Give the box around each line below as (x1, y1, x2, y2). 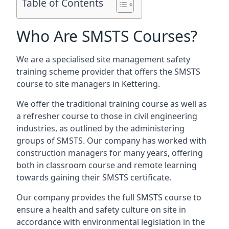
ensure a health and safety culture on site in (16, 204, 186, 215)
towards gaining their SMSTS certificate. (16, 172, 171, 183)
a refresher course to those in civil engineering (16, 110, 197, 122)
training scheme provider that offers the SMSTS (16, 66, 200, 77)
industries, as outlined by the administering (16, 123, 185, 134)
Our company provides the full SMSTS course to (16, 192, 201, 203)
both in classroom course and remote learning (16, 159, 197, 171)
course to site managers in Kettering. (16, 78, 160, 89)
